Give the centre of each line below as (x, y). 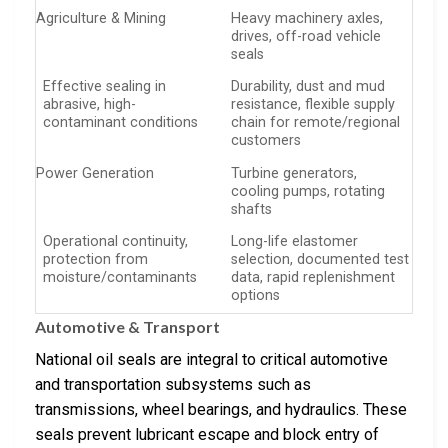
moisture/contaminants (120, 278)
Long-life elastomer (295, 242)
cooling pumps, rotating (308, 191)
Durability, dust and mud (308, 87)
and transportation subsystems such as (173, 384)
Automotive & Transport (127, 326)
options (256, 296)
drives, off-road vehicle (306, 36)
